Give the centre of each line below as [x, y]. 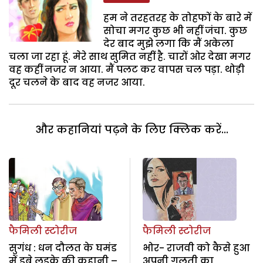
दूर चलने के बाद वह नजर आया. [77, 83]
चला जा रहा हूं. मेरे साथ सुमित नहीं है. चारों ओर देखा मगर [130, 57]
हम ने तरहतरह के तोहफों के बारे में [178, 18]
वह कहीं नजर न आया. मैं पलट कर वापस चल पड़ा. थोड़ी [127, 70]
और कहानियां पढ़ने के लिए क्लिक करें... [131, 130]
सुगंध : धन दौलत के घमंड [63, 248]
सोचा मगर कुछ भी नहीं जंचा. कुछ [176, 31]
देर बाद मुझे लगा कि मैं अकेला [169, 44]
